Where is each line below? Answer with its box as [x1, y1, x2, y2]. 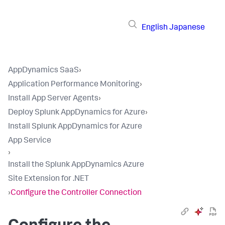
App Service [8, 137, 51, 145]
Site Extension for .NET [8, 175, 89, 183]
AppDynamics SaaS [8, 67, 79, 75]
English [142, 24, 168, 32]
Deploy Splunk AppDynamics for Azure [8, 109, 145, 117]
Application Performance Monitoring [8, 81, 140, 89]
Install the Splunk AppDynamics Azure [8, 161, 144, 169]
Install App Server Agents [8, 95, 98, 103]
